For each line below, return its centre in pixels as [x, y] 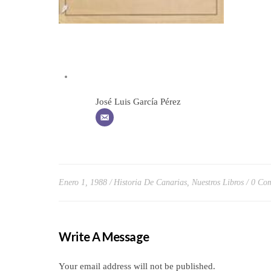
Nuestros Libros [218, 182]
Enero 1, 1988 [83, 182]
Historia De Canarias [150, 182]
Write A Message [104, 236]
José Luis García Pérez [138, 102]
